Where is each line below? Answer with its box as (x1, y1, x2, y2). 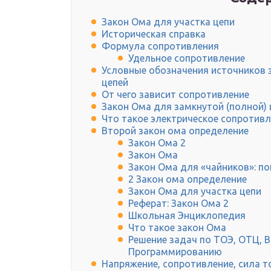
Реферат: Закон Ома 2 (128, 198, 229, 209)
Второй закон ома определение (102, 125, 249, 137)
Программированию (128, 246, 222, 258)
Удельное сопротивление (128, 53, 245, 64)
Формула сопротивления (102, 41, 219, 52)
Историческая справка (102, 28, 206, 40)
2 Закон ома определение (128, 174, 247, 185)
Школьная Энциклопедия (128, 210, 246, 221)
